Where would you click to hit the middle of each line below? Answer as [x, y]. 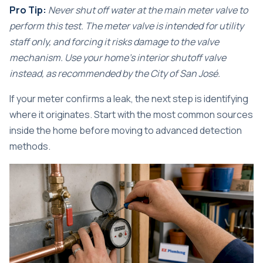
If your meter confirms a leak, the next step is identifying [129, 98]
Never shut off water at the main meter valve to [148, 10]
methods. [30, 146]
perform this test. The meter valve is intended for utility [127, 26]
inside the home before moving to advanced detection [126, 130]
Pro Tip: [28, 10]
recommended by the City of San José [138, 73]
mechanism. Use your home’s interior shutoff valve [118, 57]
